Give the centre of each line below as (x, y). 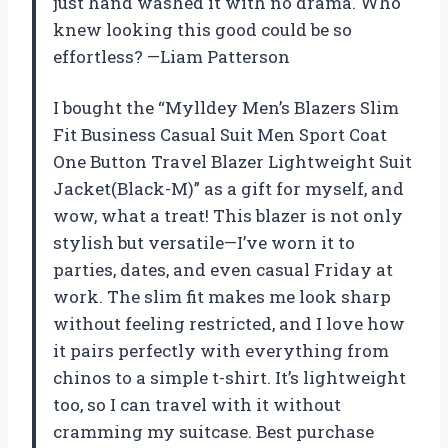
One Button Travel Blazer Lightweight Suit (232, 162)
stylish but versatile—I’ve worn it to (204, 243)
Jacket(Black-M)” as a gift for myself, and (228, 189)
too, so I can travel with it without (197, 405)
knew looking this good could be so (202, 30)
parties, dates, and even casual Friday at (223, 270)
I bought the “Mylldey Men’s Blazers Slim (226, 108)
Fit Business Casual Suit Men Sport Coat (220, 135)
